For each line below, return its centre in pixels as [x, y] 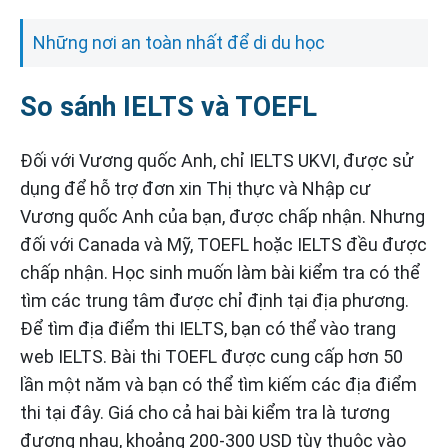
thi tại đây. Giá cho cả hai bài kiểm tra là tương [205, 413]
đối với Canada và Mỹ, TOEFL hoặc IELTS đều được [223, 245]
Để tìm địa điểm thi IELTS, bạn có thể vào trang [208, 329]
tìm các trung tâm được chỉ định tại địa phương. [214, 301]
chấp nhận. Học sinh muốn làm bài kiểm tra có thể [220, 273]
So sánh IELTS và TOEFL [168, 107]
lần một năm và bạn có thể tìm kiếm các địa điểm [218, 385]
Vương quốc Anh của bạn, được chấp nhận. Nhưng [222, 217]
